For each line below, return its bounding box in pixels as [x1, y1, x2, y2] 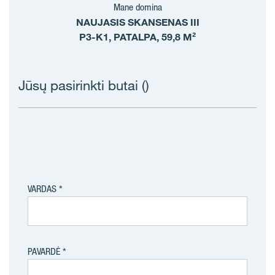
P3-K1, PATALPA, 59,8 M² [79, 31, 196, 43]
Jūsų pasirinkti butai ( [18, 77, 145, 93]
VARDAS [28, 183, 56, 195]
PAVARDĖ [28, 246, 60, 257]
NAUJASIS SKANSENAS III [76, 16, 199, 28]
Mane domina [113, 1, 162, 13]
